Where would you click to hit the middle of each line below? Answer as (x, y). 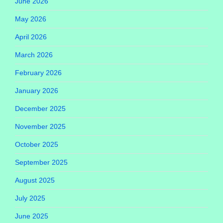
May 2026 (31, 19)
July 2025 (30, 198)
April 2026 (31, 37)
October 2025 (37, 144)
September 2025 (41, 162)
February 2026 (38, 72)
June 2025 (32, 216)
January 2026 (37, 90)
